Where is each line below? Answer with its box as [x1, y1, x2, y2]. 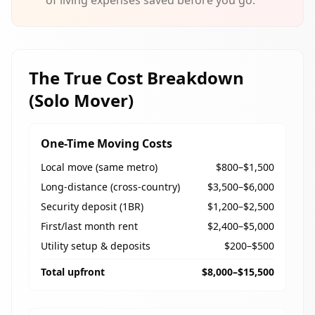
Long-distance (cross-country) [41, 180, 180, 193]
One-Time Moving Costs [41, 136, 172, 151]
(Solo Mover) [29, 89, 134, 112]
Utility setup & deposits [41, 239, 150, 252]
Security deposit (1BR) [41, 200, 143, 213]
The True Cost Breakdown [29, 66, 244, 89]
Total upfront [41, 265, 105, 278]
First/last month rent [41, 219, 138, 233]
